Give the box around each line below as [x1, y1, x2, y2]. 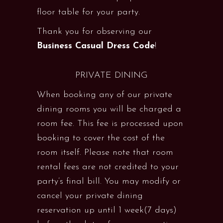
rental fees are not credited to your [37, 162, 179, 172]
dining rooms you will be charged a [37, 105, 181, 114]
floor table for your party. [37, 7, 140, 17]
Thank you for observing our [37, 27, 152, 36]
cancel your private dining [37, 191, 143, 201]
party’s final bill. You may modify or [37, 177, 181, 186]
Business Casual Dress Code [37, 41, 155, 51]
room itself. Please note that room [37, 148, 173, 157]
